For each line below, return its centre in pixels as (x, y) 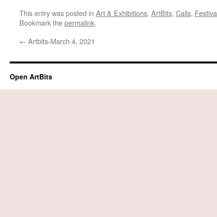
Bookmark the (42, 23)
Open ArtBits (31, 77)
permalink (79, 23)
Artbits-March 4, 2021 (61, 41)
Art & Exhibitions (122, 13)
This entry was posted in (58, 13)
